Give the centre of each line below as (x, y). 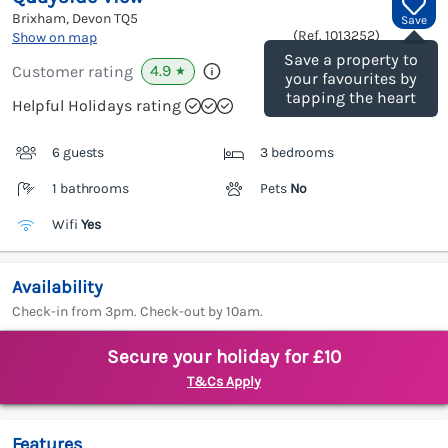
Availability (57, 287)
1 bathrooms (90, 189)
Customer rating (72, 72)
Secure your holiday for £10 (224, 357)
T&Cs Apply (224, 382)
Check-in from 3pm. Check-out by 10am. (137, 312)
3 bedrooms (297, 153)
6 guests (78, 153)
